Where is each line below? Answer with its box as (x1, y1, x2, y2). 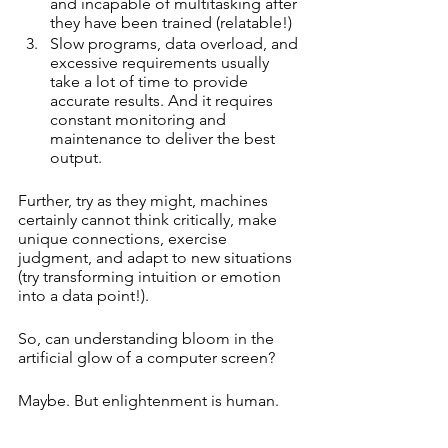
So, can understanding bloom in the (18, 329, 278, 348)
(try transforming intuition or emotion (18, 267, 285, 286)
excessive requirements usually (50, 53, 273, 72)
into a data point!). (18, 286, 149, 305)
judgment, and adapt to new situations (18, 248, 296, 267)
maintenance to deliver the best (50, 129, 279, 148)
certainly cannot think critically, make (18, 210, 281, 229)
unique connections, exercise (18, 229, 231, 248)
